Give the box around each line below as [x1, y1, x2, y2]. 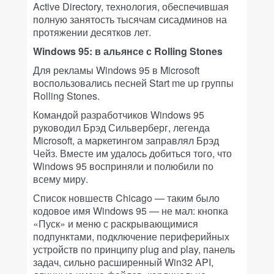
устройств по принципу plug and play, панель [33, 242, 235, 257]
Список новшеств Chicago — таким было [33, 191, 220, 206]
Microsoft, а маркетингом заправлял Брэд [33, 133, 219, 148]
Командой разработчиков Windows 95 [33, 108, 204, 122]
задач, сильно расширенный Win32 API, [33, 255, 213, 270]
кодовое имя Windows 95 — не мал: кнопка [33, 204, 228, 218]
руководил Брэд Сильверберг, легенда [33, 120, 210, 135]
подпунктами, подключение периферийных [33, 229, 229, 244]
